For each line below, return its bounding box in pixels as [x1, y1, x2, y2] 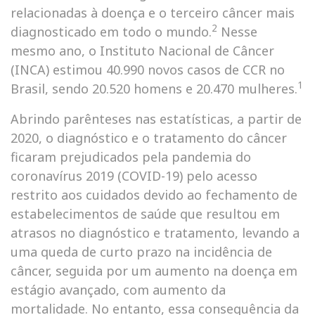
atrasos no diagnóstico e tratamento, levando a [11, 224, 300, 241]
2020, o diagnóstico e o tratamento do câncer [11, 129, 287, 146]
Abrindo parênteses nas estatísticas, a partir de [11, 110, 302, 127]
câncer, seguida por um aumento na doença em [11, 262, 297, 279]
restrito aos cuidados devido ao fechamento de [11, 186, 297, 203]
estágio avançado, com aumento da [11, 281, 226, 298]
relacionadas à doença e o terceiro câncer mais [11, 4, 295, 21]
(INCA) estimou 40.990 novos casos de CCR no [11, 61, 285, 78]
